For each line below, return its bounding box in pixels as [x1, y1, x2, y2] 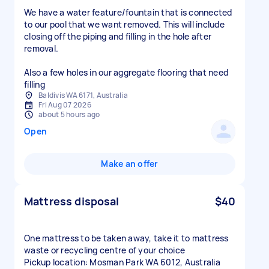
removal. [24, 43, 58, 54]
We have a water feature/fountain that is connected [24, 7, 232, 18]
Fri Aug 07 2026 [38, 100, 91, 110]
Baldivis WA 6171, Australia [38, 90, 128, 100]
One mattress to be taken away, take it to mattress [24, 232, 229, 244]
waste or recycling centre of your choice [24, 244, 185, 256]
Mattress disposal [24, 194, 119, 208]
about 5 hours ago [38, 109, 100, 119]
